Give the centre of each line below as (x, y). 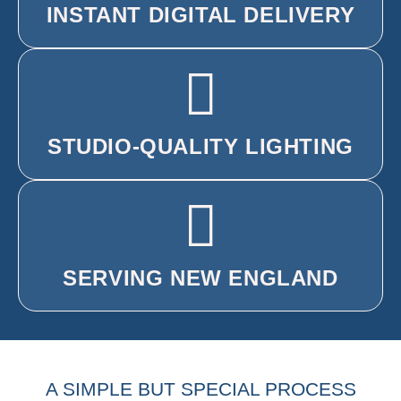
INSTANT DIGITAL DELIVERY (200, 14)
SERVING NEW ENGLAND (200, 277)
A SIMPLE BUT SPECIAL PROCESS (200, 388)
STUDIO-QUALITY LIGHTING (200, 146)
